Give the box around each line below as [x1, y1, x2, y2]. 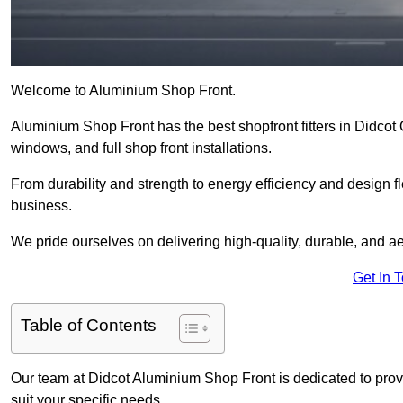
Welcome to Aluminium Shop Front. [11, 83, 236, 99]
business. [11, 198, 72, 214]
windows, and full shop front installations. [11, 140, 272, 157]
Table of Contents [21, 316, 157, 336]
